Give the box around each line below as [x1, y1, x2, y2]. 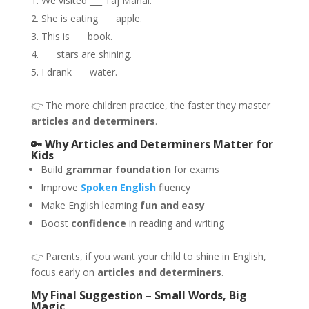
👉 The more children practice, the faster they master [30, 99, 270, 112]
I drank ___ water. [41, 66, 117, 79]
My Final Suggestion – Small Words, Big [30, 288, 247, 303]
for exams [170, 163, 219, 176]
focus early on [30, 266, 97, 279]
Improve [40, 181, 81, 194]
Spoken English [80, 181, 156, 194]
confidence [70, 217, 126, 230]
